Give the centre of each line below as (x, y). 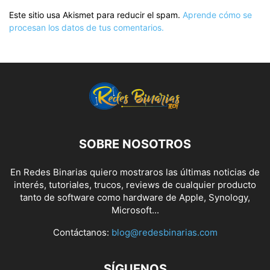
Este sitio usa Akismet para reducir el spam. (96, 15)
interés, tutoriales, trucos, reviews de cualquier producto (135, 185)
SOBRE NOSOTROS (135, 144)
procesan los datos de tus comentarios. (86, 27)
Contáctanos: (82, 232)
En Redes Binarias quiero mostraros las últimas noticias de (135, 172)
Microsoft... (135, 210)
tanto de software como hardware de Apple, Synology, (135, 197)
